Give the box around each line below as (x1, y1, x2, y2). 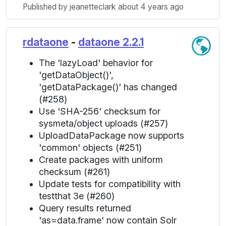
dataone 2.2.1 (78, 36, 144, 48)
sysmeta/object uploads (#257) (39, 118, 168, 129)
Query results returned (39, 203, 131, 213)
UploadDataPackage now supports (39, 130, 184, 141)
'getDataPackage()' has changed (39, 82, 177, 92)
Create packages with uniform (39, 154, 163, 165)
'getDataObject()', (39, 70, 114, 80)
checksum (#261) (39, 166, 110, 177)
